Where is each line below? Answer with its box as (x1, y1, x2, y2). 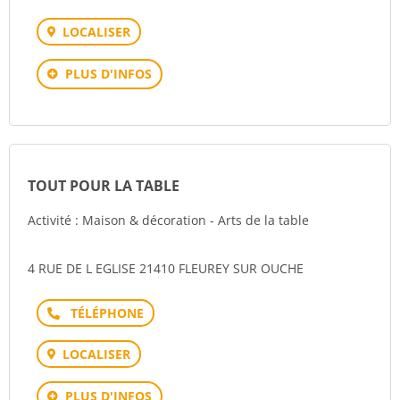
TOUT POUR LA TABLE (28, 176, 179, 196)
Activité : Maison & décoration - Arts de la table (28, 212, 309, 229)
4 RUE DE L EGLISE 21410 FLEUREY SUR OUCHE (28, 260, 304, 277)
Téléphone (70, 304, 133, 321)
